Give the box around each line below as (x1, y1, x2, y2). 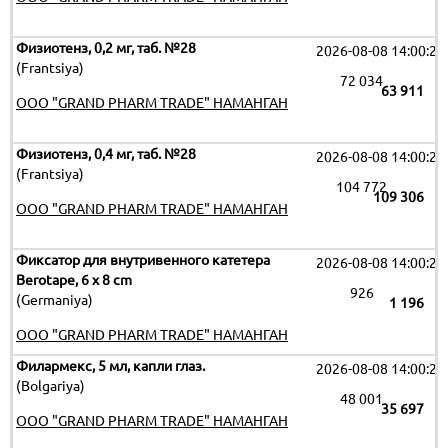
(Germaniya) (16, 292, 93, 308)
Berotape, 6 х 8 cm (16, 272, 132, 288)
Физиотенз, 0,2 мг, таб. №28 (16, 40, 196, 56)
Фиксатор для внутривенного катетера (16, 252, 270, 268)
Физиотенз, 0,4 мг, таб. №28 (16, 146, 196, 162)
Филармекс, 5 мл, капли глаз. (16, 358, 205, 374)
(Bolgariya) (16, 378, 85, 394)
